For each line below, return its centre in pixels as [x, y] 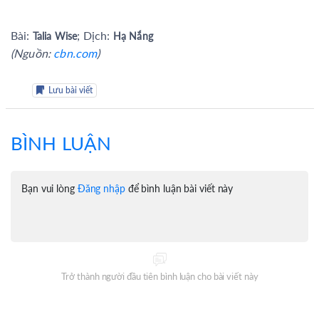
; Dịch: [95, 35]
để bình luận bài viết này [179, 188]
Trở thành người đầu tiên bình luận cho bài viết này [159, 276]
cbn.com [75, 53]
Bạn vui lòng [49, 188]
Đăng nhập [101, 188]
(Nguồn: [32, 53]
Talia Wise [55, 36]
